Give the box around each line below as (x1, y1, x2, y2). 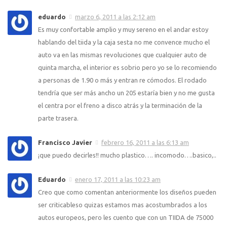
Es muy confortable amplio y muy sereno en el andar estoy (38, 26, 208, 33)
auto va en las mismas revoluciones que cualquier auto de (38, 51, 207, 59)
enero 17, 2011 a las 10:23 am (75, 176, 161, 183)
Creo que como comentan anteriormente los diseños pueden (38, 188, 216, 196)
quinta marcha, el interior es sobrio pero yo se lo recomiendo (38, 64, 217, 71)
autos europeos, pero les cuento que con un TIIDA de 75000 (38, 214, 213, 221)
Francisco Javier (38, 139, 92, 146)
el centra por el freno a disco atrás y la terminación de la (38, 102, 202, 109)
